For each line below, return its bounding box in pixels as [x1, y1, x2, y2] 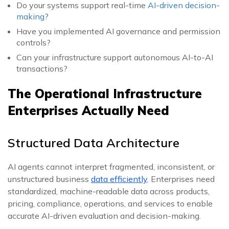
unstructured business [8, 174, 91, 184]
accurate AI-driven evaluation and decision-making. [8, 211, 201, 221]
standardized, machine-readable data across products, [8, 186, 210, 196]
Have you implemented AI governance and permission [16, 26, 220, 36]
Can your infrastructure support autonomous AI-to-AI [16, 52, 213, 62]
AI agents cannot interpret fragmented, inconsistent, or [8, 162, 215, 172]
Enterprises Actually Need [8, 103, 169, 118]
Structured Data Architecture [8, 135, 179, 150]
